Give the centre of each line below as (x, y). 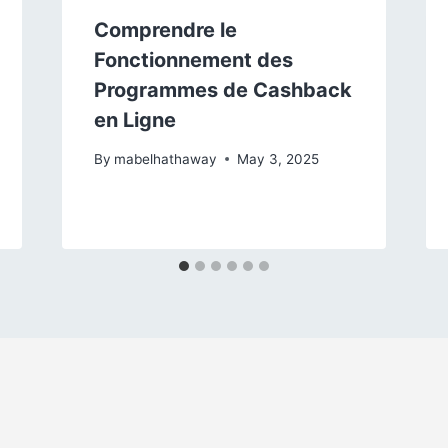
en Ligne (134, 120)
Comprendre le (165, 30)
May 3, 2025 (277, 158)
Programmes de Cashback (222, 90)
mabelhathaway (165, 158)
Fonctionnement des (193, 60)
